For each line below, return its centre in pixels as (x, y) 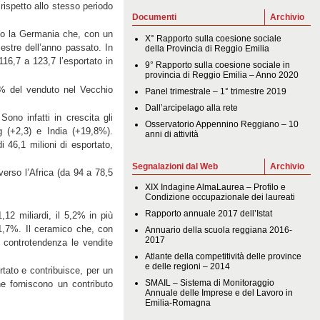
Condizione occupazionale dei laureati (220, 197)
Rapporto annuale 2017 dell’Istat (209, 214)
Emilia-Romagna (178, 303)
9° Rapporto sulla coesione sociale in (218, 65)
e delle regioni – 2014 (188, 267)
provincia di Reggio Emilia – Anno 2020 (222, 75)
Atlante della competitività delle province (224, 257)
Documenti (154, 17)
